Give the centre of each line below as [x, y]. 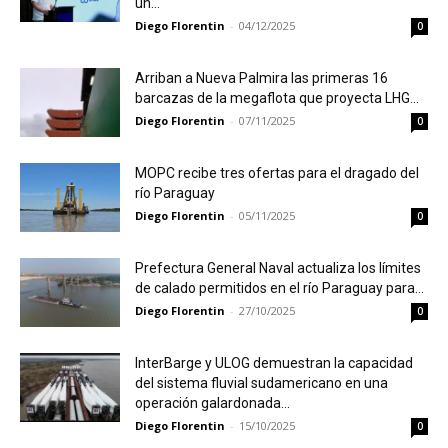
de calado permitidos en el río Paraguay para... [279, 288]
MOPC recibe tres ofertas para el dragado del [277, 173]
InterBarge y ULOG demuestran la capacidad [274, 363]
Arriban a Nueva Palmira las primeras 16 [261, 78]
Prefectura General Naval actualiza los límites [278, 268]
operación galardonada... [212, 403]
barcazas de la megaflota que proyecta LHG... [277, 98]
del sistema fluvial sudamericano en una [261, 383]
